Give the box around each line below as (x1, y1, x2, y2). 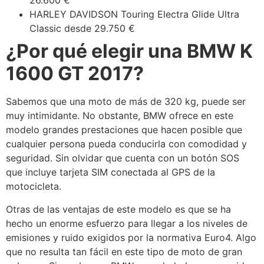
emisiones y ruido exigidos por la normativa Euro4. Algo (6, 231, 256, 243)
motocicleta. (6, 180, 61, 193)
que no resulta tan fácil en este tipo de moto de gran (6, 245, 242, 258)
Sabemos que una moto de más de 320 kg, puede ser (6, 95, 246, 108)
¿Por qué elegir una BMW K (6, 39, 253, 63)
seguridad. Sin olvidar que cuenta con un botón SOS (6, 152, 239, 164)
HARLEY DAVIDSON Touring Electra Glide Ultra (29, 8, 239, 21)
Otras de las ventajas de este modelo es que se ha (6, 203, 231, 215)
